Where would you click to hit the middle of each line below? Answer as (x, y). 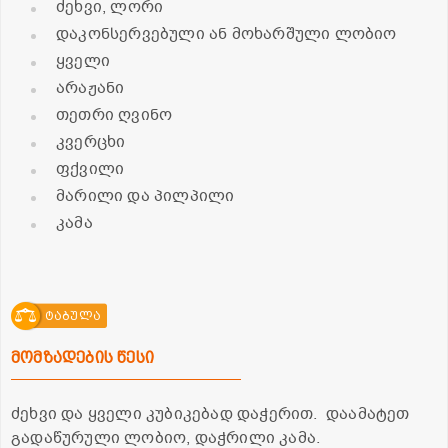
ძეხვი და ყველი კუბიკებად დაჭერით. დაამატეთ (210, 414)
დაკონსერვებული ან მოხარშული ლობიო (226, 34)
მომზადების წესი (82, 358)
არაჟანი (90, 88)
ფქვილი (90, 169)
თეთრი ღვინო (114, 115)
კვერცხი (91, 142)
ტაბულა (72, 316)
